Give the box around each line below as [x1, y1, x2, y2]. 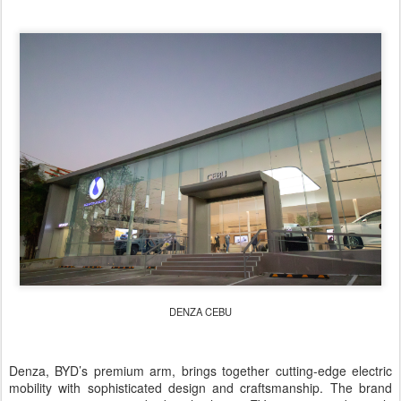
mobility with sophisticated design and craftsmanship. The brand [9, 379, 392, 397]
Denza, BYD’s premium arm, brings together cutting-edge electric [9, 362, 392, 380]
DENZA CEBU [169, 304, 232, 319]
